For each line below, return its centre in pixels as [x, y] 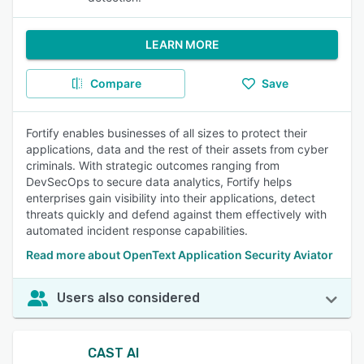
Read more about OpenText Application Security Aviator [180, 255]
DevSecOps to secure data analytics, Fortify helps [159, 182]
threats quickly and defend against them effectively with [176, 214]
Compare [115, 83]
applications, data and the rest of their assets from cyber [177, 149]
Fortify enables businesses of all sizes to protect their [167, 133]
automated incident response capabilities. [137, 230]
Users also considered [128, 298]
